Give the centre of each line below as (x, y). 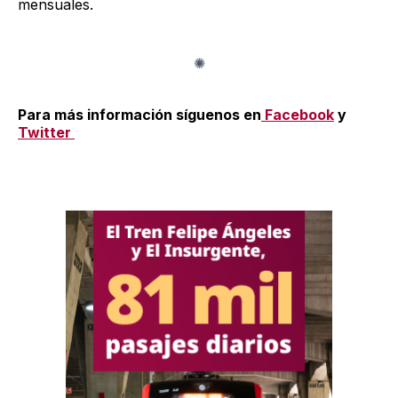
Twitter (46, 132)
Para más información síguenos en (139, 114)
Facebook (299, 114)
